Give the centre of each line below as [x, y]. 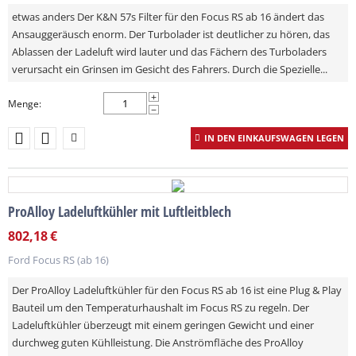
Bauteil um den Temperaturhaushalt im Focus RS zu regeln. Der [161, 307]
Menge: [25, 104]
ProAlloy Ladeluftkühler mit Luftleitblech [120, 211]
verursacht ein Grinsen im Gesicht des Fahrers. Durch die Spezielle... [170, 69]
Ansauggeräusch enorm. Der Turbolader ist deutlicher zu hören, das [171, 34]
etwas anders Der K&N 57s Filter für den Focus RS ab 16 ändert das [168, 17]
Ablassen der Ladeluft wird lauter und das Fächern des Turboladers [169, 52]
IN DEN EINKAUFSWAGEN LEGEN [274, 138]
